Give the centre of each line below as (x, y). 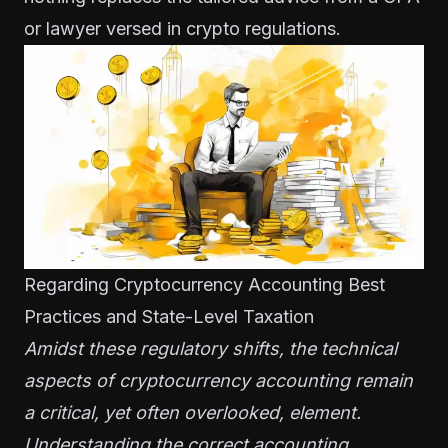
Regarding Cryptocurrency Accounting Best (204, 284)
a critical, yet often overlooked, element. (192, 412)
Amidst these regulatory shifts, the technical (210, 348)
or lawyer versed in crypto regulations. (182, 28)
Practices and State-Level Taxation (169, 316)
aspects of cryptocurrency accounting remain (218, 380)
